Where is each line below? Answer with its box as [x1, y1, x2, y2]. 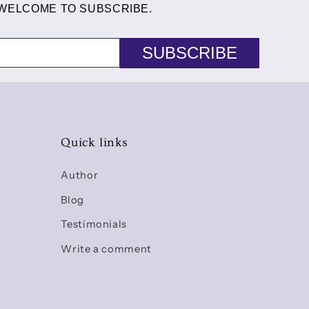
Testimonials [61, 218, 127, 231]
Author [61, 169, 99, 182]
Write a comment [61, 242, 152, 255]
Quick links [61, 135, 128, 150]
